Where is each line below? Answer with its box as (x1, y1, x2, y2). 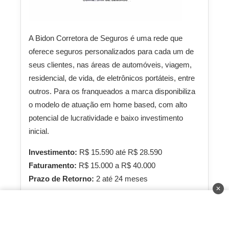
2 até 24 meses (96, 174, 148, 184)
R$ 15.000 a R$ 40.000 (79, 161, 155, 170)
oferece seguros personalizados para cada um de (29, 47, 194, 56)
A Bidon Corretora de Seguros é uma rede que (29, 34, 182, 43)
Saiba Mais (97, 200, 132, 210)
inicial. (29, 127, 49, 136)
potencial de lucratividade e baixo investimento (29, 113, 183, 123)
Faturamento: (29, 161, 79, 170)
